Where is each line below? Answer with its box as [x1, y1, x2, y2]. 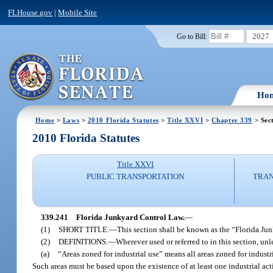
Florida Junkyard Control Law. [76, 212, 185, 222]
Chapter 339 [211, 116, 253, 124]
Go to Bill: [176, 32, 207, 40]
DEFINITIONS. [58, 236, 108, 246]
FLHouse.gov [8, 7, 53, 17]
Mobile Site [58, 7, 97, 17]
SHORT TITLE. [58, 224, 110, 234]
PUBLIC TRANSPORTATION [87, 172, 185, 182]
